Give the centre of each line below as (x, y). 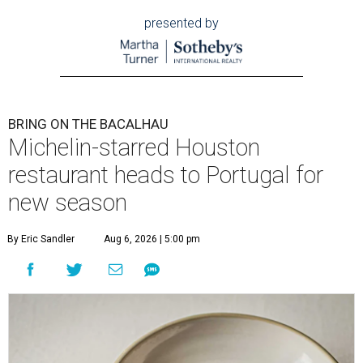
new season (68, 203)
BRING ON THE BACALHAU (88, 124)
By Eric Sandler (41, 239)
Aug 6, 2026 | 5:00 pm (152, 239)
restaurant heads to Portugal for (166, 175)
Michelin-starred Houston (134, 148)
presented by (181, 23)
